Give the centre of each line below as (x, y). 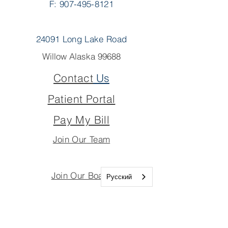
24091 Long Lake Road (81, 39)
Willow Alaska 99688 (81, 56)
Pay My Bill (81, 120)
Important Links (81, 194)
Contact (73, 78)
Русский (119, 177)
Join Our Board (81, 175)
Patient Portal (81, 99)
